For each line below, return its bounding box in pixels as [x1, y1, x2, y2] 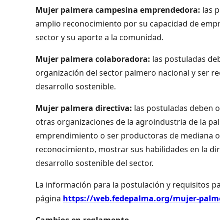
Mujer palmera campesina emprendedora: [35, 4, 200, 15]
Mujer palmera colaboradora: [35, 53, 150, 64]
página [35, 192, 63, 204]
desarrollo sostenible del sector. [35, 157, 153, 168]
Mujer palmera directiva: [35, 102, 132, 113]
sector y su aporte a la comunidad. [35, 31, 165, 43]
